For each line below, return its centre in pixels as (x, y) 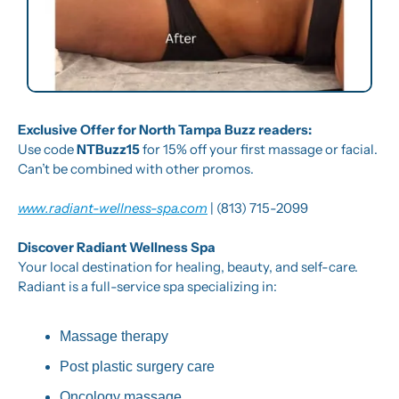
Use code (47, 149)
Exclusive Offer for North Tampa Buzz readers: (165, 129)
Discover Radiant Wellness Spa (117, 247)
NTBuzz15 (108, 149)
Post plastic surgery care (137, 366)
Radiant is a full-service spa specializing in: (147, 286)
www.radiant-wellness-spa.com (113, 208)
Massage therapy (114, 336)
